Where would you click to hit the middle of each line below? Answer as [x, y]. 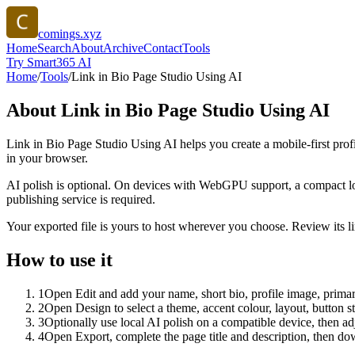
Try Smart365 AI [49, 62]
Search [54, 48]
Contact [163, 48]
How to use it [59, 260]
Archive [123, 48]
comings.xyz [70, 34]
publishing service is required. [81, 199]
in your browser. [47, 158]
